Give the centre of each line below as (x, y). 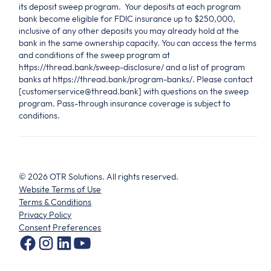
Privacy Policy (45, 214)
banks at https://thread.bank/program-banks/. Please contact (136, 79)
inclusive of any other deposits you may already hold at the (129, 31)
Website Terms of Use (60, 189)
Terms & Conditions (55, 202)
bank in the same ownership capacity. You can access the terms (138, 43)
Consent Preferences (60, 227)
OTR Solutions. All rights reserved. (113, 176)
